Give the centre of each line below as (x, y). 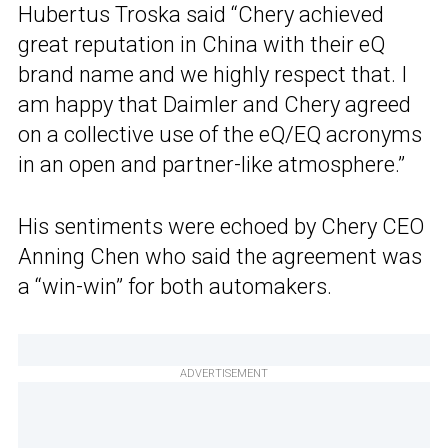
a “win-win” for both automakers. (175, 287)
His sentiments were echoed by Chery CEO (221, 227)
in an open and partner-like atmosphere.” (211, 165)
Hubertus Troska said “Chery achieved (201, 15)
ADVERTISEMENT (224, 374)
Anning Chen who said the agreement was (220, 257)
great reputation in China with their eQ (201, 45)
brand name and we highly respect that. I (212, 75)
